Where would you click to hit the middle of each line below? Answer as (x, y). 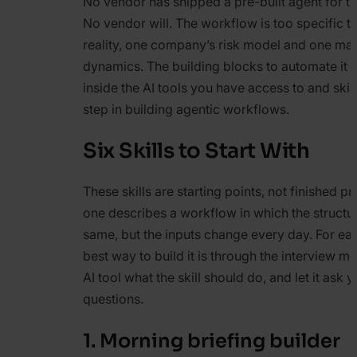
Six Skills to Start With (196, 151)
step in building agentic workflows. (186, 110)
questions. (113, 299)
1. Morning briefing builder (212, 341)
